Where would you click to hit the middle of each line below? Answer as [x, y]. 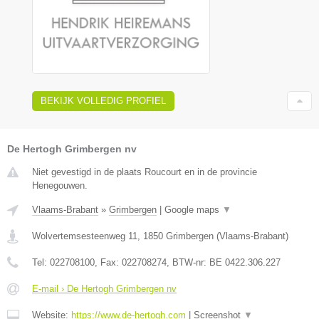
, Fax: [108, 262]
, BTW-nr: [188, 262]
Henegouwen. [60, 185]
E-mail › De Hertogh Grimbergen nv [104, 288]
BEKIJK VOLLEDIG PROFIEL [103, 100]
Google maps [193, 209]
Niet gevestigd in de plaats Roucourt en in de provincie [145, 172]
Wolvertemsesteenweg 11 [85, 236]
